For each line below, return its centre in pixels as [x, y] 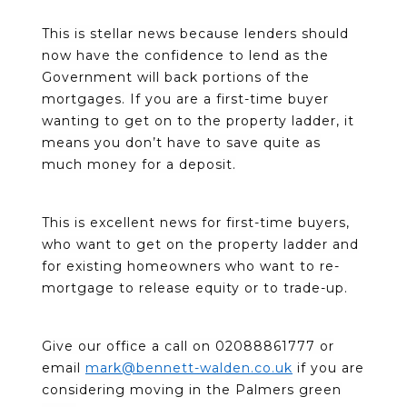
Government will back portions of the [176, 77]
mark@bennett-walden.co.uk [189, 367]
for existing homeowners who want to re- [191, 266]
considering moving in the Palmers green [192, 389]
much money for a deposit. [139, 164]
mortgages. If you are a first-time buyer [185, 99]
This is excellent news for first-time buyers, [196, 222]
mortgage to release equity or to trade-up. [195, 288]
